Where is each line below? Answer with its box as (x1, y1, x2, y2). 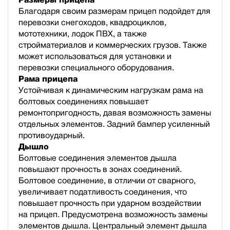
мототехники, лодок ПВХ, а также (18, 29, 147, 38)
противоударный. (18, 130, 85, 140)
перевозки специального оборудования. (18, 63, 174, 72)
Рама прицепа (18, 74, 78, 83)
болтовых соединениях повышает (18, 97, 148, 106)
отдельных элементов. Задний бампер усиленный (18, 119, 210, 128)
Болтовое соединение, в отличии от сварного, (18, 176, 196, 185)
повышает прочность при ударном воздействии (18, 198, 201, 207)
